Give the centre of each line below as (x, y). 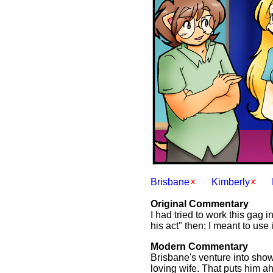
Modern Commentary (199, 246)
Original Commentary (200, 204)
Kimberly (231, 182)
